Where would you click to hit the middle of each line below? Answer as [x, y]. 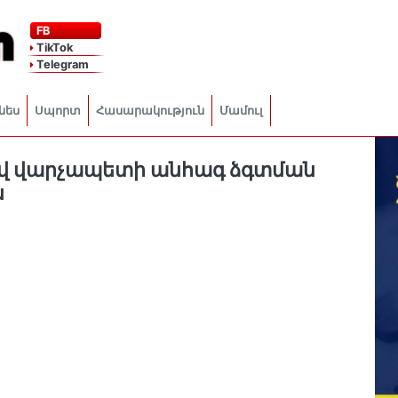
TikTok [53, 47]
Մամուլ [241, 110]
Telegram [61, 64]
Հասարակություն [150, 110]
